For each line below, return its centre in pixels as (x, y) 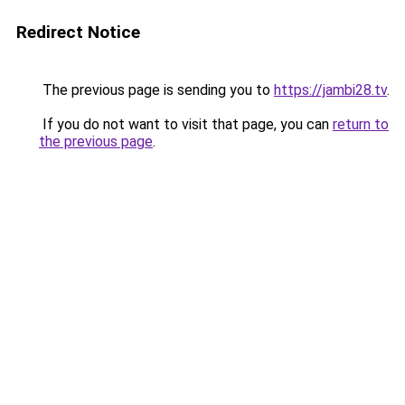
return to (361, 124)
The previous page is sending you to (156, 90)
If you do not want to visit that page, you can (186, 124)
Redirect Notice (78, 32)
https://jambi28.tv (330, 90)
